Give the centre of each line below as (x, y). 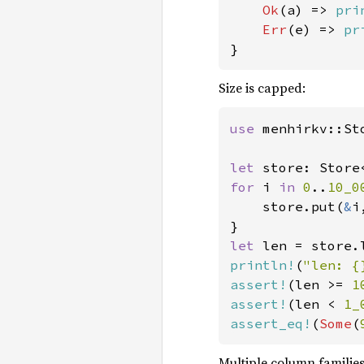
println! (262, 265)
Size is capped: (262, 88)
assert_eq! (271, 323)
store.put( (287, 206)
